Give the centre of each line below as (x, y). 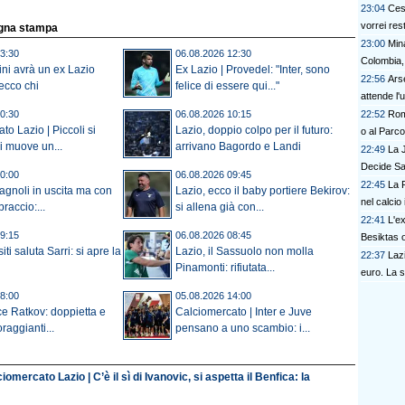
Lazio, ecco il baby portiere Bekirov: (263, 191)
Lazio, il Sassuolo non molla (245, 252)
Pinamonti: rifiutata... (225, 268)
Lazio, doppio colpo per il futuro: (254, 131)
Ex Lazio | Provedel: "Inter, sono (253, 70)
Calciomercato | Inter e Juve (244, 312)
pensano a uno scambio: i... (243, 329)
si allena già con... (220, 207)
